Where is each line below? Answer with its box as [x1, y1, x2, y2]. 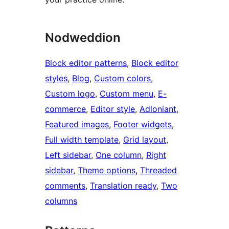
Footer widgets [113, 119, 172, 130]
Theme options [78, 165, 135, 176]
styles [45, 73, 67, 84]
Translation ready [90, 180, 156, 191]
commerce [45, 104, 86, 114]
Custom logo [45, 88, 95, 99]
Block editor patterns [45, 58, 127, 68]
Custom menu [100, 88, 153, 99]
